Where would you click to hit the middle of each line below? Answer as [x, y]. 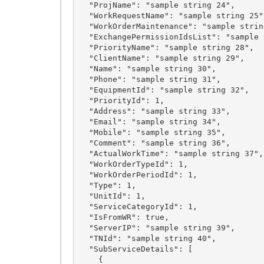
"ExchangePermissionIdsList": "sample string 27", [84, 37]
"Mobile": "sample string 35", [84, 132]
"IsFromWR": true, [84, 217]
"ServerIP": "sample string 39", [84, 227]
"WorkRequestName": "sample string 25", [84, 15]
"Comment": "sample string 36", [84, 143]
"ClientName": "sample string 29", [84, 58]
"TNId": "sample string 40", [84, 238]
